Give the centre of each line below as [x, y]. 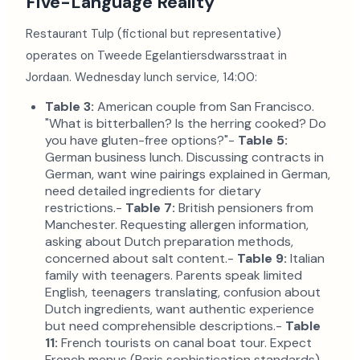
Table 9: [262, 259]
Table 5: [263, 141]
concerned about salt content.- [141, 259]
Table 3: [70, 107]
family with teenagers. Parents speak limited [174, 276]
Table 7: [150, 208]
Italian [306, 259]
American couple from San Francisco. [204, 107]
